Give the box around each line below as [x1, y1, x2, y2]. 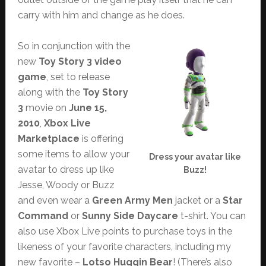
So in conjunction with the [17, 40, 130, 52]
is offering [79, 133, 123, 144]
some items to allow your [17, 148, 129, 160]
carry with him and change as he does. [17, 9, 185, 21]
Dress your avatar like [148, 152, 241, 161]
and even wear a [17, 195, 92, 206]
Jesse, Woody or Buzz [17, 179, 115, 191]
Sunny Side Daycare [81, 210, 180, 221]
